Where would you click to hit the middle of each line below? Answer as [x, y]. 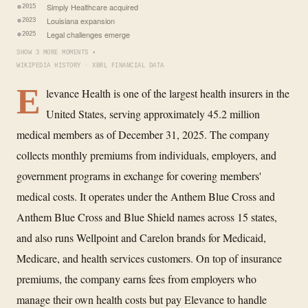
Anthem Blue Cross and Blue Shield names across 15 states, [147, 217]
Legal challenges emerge [88, 34]
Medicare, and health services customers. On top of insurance [149, 258]
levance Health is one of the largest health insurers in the [168, 93]
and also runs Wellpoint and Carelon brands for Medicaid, [141, 237]
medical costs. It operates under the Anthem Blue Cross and [146, 196]
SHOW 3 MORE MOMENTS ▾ [56, 53]
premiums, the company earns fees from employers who [136, 278]
